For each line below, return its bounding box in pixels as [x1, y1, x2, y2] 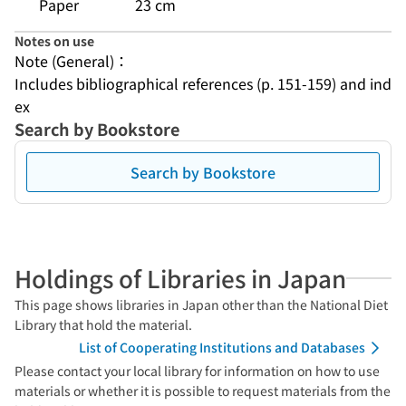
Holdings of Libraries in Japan [14, 261, 346, 295]
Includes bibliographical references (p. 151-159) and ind [14, 72, 391, 94]
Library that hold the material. [14, 315, 192, 333]
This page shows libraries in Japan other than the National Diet [14, 295, 388, 314]
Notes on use [14, 32, 94, 50]
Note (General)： [14, 50, 129, 72]
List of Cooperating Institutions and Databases [79, 338, 365, 356]
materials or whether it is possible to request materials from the [14, 382, 391, 400]
